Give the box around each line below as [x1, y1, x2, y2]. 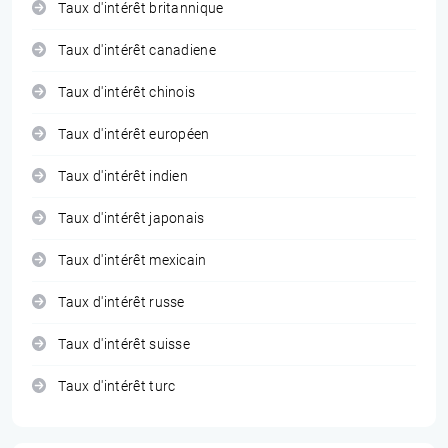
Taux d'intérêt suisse [58, 336, 191, 353]
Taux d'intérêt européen [58, 126, 210, 143]
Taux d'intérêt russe [58, 294, 185, 311]
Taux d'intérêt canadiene [58, 42, 217, 59]
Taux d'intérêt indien [58, 168, 189, 185]
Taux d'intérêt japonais [58, 210, 205, 227]
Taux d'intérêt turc [58, 378, 176, 395]
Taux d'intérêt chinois [58, 84, 196, 101]
